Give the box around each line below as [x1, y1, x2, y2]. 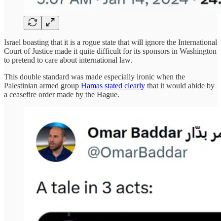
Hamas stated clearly [81, 81, 145, 90]
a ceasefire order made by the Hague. [4, 90, 119, 99]
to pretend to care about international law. [4, 55, 132, 64]
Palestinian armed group [4, 81, 81, 90]
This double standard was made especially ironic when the [4, 72, 185, 81]
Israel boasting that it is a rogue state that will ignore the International [4, 37, 217, 46]
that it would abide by [145, 81, 215, 90]
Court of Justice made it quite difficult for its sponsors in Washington [4, 46, 217, 55]
